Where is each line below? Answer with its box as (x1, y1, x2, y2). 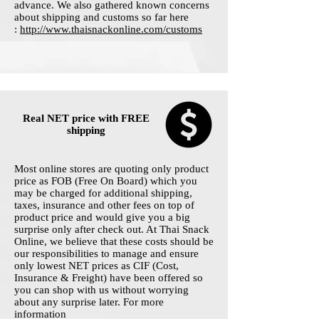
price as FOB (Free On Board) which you (14, 175, 197, 187)
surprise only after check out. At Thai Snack (14, 224, 209, 236)
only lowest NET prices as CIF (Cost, (14, 260, 179, 272)
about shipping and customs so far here (14, 11, 189, 23)
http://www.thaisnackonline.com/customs (20, 23, 202, 36)
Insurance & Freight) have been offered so (14, 272, 203, 284)
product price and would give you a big (14, 211, 190, 224)
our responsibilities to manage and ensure (14, 248, 199, 260)
